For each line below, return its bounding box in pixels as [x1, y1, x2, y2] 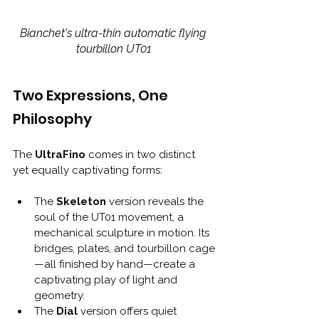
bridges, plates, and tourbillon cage [34, 241, 215, 255]
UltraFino [35, 147, 85, 161]
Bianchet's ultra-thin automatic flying [19, 26, 209, 40]
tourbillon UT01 [76, 41, 152, 56]
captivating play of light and [34, 273, 180, 286]
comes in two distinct [85, 147, 198, 161]
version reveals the [106, 194, 206, 208]
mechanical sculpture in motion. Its [34, 226, 212, 239]
